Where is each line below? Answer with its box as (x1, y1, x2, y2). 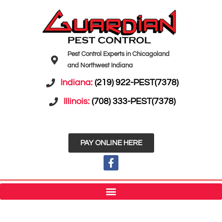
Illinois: (63, 97, 92, 107)
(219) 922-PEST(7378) (94, 78, 178, 88)
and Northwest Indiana (67, 62, 133, 69)
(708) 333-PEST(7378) (91, 97, 175, 107)
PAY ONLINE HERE (80, 139, 142, 147)
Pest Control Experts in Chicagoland (67, 51, 169, 58)
